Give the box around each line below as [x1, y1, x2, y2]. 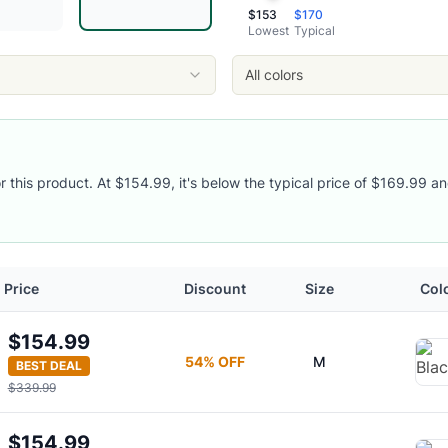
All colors [245, 66, 303, 83]
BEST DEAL [15, 358, 82, 373]
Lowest [247, 23, 289, 38]
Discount [184, 280, 246, 297]
